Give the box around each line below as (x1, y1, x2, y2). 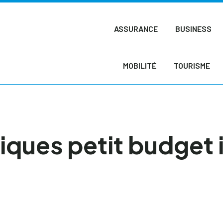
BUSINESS (175, 24, 212, 33)
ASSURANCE (114, 24, 158, 33)
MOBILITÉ (122, 61, 156, 70)
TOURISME (173, 61, 210, 70)
